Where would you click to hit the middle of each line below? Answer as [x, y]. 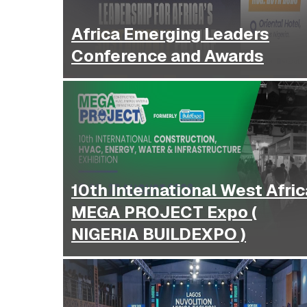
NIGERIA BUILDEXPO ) [159, 234]
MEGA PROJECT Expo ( [164, 212]
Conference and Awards [168, 56]
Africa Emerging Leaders [170, 34]
